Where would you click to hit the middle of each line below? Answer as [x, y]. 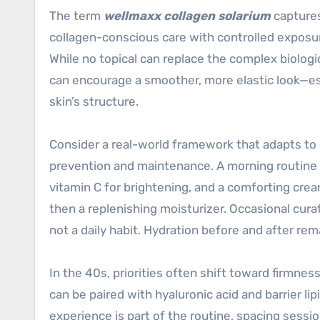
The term [76, 16]
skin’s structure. [94, 101]
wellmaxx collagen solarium [187, 16]
